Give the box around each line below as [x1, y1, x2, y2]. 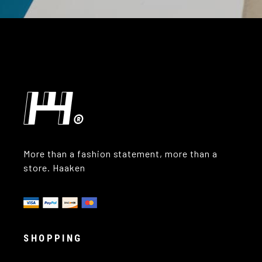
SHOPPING [23, 232, 82, 244]
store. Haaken [23, 161, 85, 173]
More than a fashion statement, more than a [23, 147, 218, 159]
